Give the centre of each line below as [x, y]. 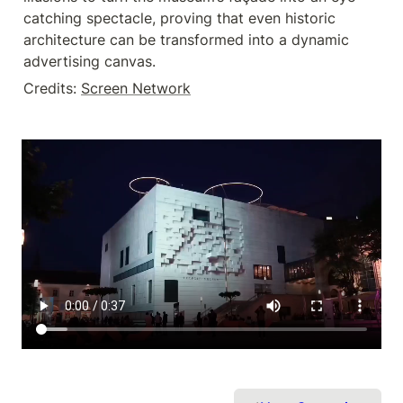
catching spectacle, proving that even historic [179, 18]
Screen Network [136, 88]
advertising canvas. [90, 61]
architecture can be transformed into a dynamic [186, 40]
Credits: [52, 88]
